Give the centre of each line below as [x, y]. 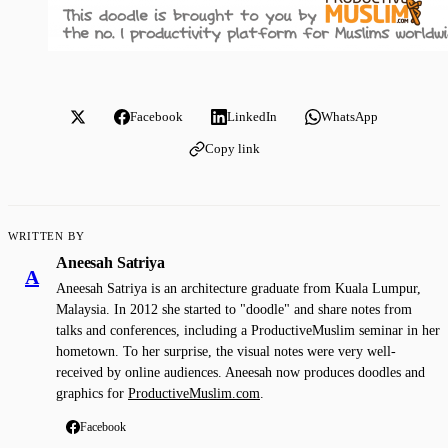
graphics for [92, 393]
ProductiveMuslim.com [194, 393]
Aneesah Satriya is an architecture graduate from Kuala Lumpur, [238, 288]
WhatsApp [349, 116]
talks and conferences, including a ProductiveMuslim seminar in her [248, 330]
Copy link [232, 148]
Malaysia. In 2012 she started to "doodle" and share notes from [234, 309]
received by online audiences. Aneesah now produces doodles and [240, 372]
